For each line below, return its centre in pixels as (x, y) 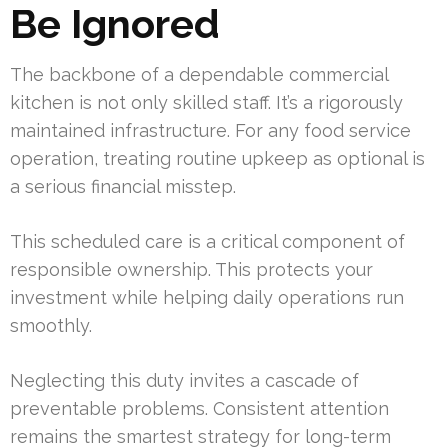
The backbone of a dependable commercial (199, 75)
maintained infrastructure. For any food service (210, 131)
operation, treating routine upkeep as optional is (217, 159)
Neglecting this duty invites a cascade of (184, 381)
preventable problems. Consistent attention (199, 409)
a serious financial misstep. (123, 187)
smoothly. (51, 326)
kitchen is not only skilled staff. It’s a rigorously (206, 103)
